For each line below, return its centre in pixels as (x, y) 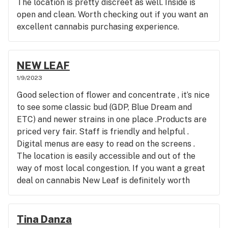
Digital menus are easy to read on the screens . (106, 144)
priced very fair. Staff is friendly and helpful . (103, 132)
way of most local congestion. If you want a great (111, 168)
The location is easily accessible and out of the (106, 156)
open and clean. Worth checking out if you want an (112, 15)
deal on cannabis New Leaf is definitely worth (103, 180)
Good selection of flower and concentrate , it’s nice (113, 95)
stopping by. (40, 193)
